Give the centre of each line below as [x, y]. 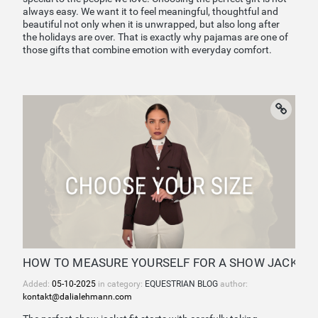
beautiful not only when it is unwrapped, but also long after [151, 24]
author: [234, 284]
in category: [120, 284]
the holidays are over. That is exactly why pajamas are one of [155, 37]
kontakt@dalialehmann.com [77, 297]
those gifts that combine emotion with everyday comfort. [147, 50]
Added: [37, 284]
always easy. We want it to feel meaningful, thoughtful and [150, 11]
